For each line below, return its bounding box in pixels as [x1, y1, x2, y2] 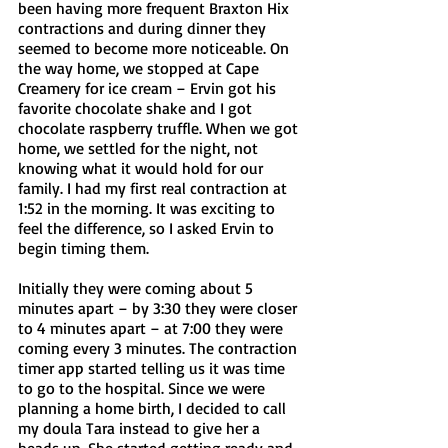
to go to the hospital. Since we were [18, 377, 269, 398]
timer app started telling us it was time [18, 357, 289, 378]
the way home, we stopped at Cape [18, 57, 263, 78]
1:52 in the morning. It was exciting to [18, 197, 279, 218]
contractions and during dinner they [18, 17, 270, 38]
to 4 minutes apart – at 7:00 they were [18, 317, 287, 338]
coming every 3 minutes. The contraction [18, 337, 301, 358]
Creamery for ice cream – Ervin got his [18, 77, 280, 98]
